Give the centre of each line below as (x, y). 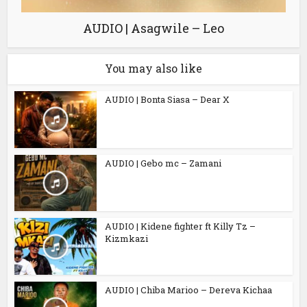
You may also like (153, 68)
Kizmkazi (127, 239)
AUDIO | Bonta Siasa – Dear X (168, 99)
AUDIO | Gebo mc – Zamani (163, 163)
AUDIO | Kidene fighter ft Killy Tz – (181, 226)
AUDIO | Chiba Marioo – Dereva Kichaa (189, 290)
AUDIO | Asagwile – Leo (153, 28)
